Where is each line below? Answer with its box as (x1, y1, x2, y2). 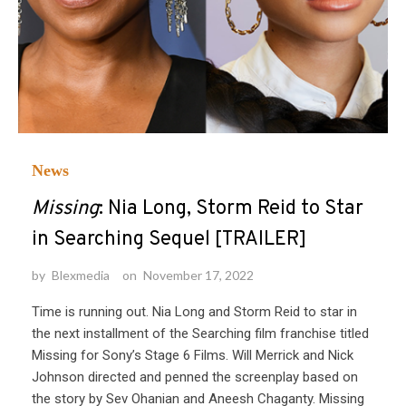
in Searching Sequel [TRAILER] (32, 227, 306, 253)
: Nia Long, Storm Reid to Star (99, 197, 363, 222)
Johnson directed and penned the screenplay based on (32, 369, 358, 386)
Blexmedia (52, 267, 110, 284)
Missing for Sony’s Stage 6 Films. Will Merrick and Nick (32, 347, 353, 364)
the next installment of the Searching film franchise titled (32, 325, 369, 343)
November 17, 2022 (143, 267, 254, 284)
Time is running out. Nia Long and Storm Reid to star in (32, 304, 357, 321)
